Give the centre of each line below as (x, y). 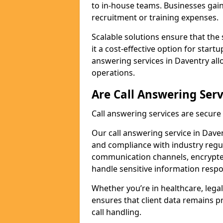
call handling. (116, 212)
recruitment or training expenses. (155, 17)
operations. (113, 73)
